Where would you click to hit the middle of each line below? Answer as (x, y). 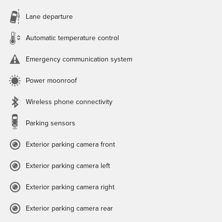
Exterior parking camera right (70, 187)
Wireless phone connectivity (69, 102)
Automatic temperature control (72, 38)
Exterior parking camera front (70, 144)
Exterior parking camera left (68, 166)
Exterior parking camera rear (69, 208)
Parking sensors (51, 123)
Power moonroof (51, 81)
